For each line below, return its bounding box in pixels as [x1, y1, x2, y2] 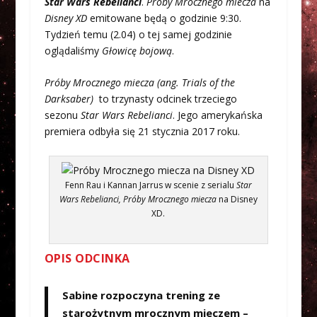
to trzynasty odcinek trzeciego [96, 92, 237, 106]
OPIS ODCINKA [44, 250, 130, 266]
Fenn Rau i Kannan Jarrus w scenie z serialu [64, 178, 236, 191]
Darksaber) [44, 92, 96, 106]
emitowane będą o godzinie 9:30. [89, 11, 241, 25]
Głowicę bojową [101, 44, 172, 57]
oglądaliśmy [44, 44, 102, 57]
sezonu [44, 108, 81, 122]
